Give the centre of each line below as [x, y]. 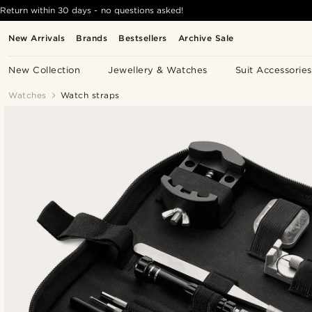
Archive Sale [206, 38]
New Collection [45, 70]
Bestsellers [143, 38]
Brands [92, 38]
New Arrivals [37, 38]
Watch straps [90, 95]
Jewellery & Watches [158, 70]
